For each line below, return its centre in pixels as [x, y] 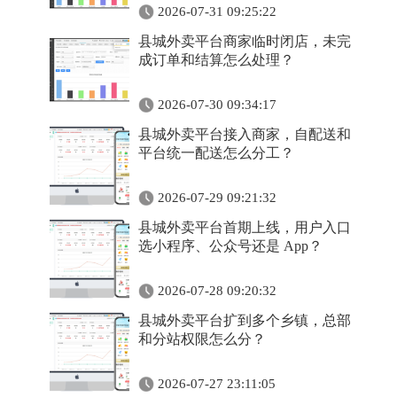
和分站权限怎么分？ [202, 339]
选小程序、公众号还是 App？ [230, 246]
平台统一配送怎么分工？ [216, 153]
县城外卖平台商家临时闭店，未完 [245, 41]
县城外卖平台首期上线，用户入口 [245, 227]
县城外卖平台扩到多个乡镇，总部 [245, 320]
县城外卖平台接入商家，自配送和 [245, 134]
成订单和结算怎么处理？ [216, 60]
